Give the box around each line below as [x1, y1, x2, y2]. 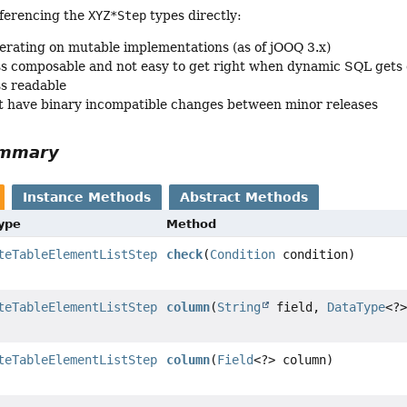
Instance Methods [23, 190, 152, 205]
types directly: [146, 7, 243, 23]
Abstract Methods [180, 190, 309, 205]
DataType [327, 300, 386, 315]
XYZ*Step [88, 7, 147, 23]
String [217, 300, 262, 315]
